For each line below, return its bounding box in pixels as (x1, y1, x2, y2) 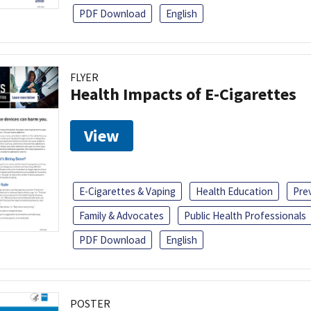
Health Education (196, 184, 273, 198)
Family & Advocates (79, 208, 164, 222)
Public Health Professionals (184, 208, 306, 222)
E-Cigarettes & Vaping (79, 184, 176, 198)
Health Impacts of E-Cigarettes (70, 83, 296, 105)
